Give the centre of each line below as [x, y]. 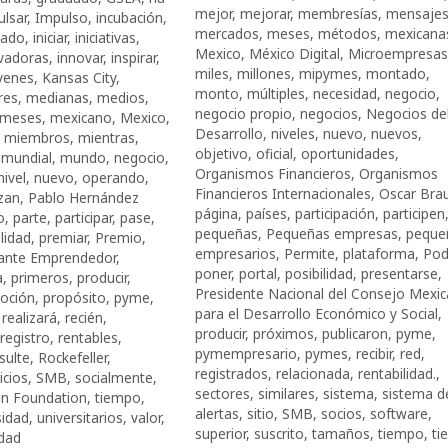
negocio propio [243, 113]
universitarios [79, 417]
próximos [283, 333]
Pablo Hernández [83, 197]
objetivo [221, 153]
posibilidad [318, 273]
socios [341, 413]
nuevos [394, 133]
